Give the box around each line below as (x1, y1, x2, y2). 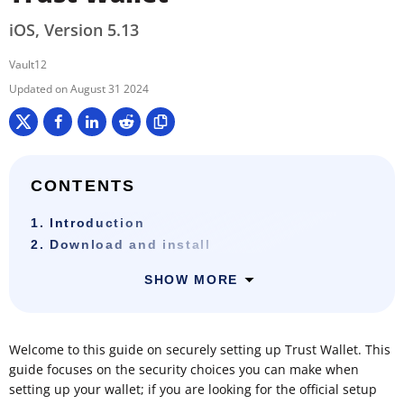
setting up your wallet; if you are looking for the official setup (9, 380, 377, 398)
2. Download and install (31, 236, 211, 252)
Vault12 (9, 56, 47, 72)
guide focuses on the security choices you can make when (9, 360, 359, 378)
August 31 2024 (70, 80, 149, 96)
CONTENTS (31, 176, 136, 195)
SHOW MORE (143, 271, 239, 287)
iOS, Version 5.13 (9, 18, 139, 41)
